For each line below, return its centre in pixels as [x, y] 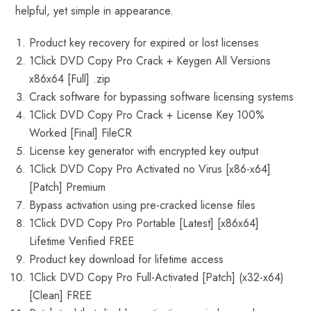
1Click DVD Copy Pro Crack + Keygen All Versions [150, 61]
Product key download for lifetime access [127, 259]
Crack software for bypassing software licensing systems [162, 97]
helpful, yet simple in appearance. [95, 11]
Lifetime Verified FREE [82, 241]
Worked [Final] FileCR [81, 133]
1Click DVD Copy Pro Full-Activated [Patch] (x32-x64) [157, 277]
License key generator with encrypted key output [144, 151]
